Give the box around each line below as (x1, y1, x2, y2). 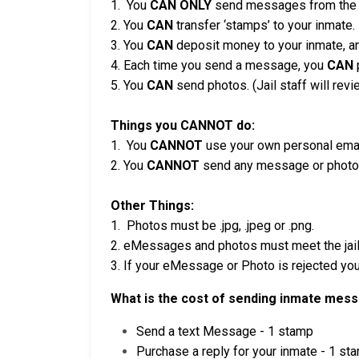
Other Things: (111, 198, 194, 214)
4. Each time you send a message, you (111, 58, 327, 74)
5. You (111, 78, 147, 94)
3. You (111, 38, 147, 54)
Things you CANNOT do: (111, 118, 255, 134)
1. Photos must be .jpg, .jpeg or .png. (111, 218, 314, 234)
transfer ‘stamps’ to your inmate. (173, 18, 355, 34)
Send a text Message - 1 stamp (136, 324, 313, 340)
